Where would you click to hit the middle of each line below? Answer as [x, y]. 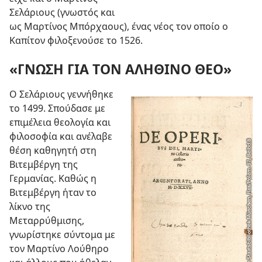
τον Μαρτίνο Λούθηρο [59, 249]
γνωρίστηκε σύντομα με [62, 235]
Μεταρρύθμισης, [47, 221]
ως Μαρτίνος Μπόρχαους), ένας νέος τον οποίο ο [119, 27]
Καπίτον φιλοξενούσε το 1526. [76, 41]
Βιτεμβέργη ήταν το [53, 193]
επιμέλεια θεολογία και [60, 123]
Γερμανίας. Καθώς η [53, 179]
